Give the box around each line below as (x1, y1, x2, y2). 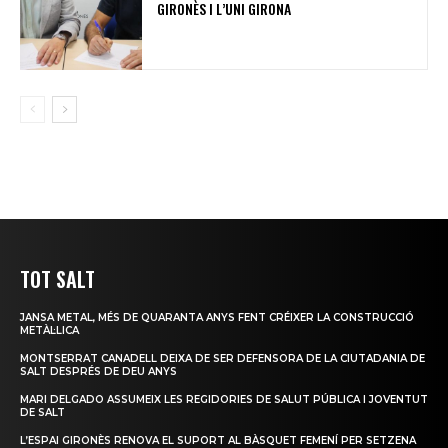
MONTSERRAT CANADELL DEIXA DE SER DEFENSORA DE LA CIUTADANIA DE (20, 352, 425, 366)
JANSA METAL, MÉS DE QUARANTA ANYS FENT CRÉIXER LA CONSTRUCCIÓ (20, 311, 414, 325)
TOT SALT (20, 264, 95, 295)
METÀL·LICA (20, 324, 79, 338)
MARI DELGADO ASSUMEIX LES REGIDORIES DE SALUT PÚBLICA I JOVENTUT (20, 393, 428, 407)
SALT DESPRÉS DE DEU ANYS (20, 365, 177, 379)
